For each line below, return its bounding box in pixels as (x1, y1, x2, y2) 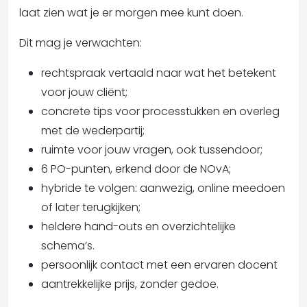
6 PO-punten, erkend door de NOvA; (41, 160, 231, 177)
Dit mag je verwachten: (19, 34, 142, 51)
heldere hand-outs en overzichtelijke (41, 218, 236, 234)
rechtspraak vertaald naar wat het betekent (41, 64, 276, 81)
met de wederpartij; (41, 122, 145, 138)
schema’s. (41, 237, 95, 254)
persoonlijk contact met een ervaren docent (41, 256, 278, 273)
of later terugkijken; (41, 199, 140, 215)
